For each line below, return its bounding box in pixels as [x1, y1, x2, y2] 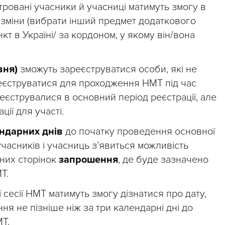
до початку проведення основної [63, 125, 215, 138]
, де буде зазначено [118, 153, 208, 166]
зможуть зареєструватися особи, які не [18, 63, 197, 75]
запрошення [59, 153, 118, 166]
